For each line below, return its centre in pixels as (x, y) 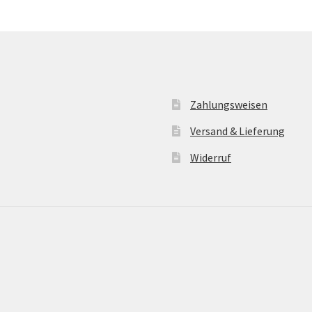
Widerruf (211, 157)
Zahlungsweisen (229, 104)
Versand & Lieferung (238, 131)
